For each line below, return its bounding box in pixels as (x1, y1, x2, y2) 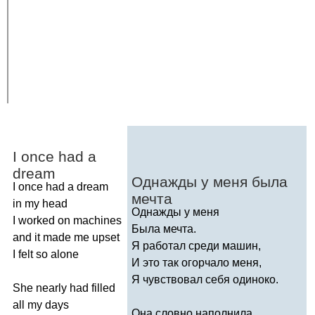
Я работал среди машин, (131, 239, 261, 252)
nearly (36, 281, 67, 294)
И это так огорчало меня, (131, 256, 262, 269)
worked (18, 214, 55, 226)
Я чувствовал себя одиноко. (131, 273, 278, 285)
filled (91, 281, 115, 294)
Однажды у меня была (131, 173, 288, 190)
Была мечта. (131, 222, 196, 235)
